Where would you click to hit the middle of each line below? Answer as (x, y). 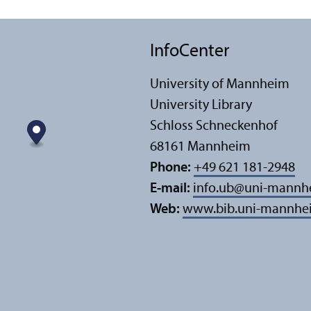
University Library (201, 106)
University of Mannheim (220, 85)
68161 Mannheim (200, 148)
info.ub (213, 189)
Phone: (170, 168)
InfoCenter (190, 52)
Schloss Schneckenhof (214, 127)
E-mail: (171, 189)
